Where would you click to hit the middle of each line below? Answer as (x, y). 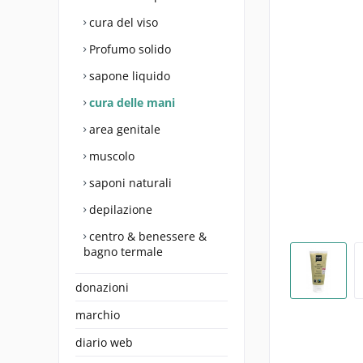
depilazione (119, 209)
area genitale (123, 129)
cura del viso (122, 22)
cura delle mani (130, 102)
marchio (98, 315)
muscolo (110, 156)
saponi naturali (129, 183)
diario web (104, 342)
